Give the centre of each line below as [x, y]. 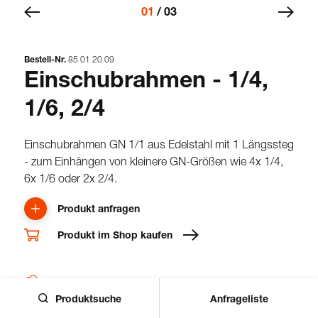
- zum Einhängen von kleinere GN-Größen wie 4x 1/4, [154, 161]
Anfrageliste [239, 298]
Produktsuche [88, 298]
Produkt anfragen [99, 209]
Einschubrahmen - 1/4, [146, 78]
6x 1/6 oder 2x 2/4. [71, 178]
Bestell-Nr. [45, 59]
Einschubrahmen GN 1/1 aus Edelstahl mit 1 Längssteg [159, 144]
